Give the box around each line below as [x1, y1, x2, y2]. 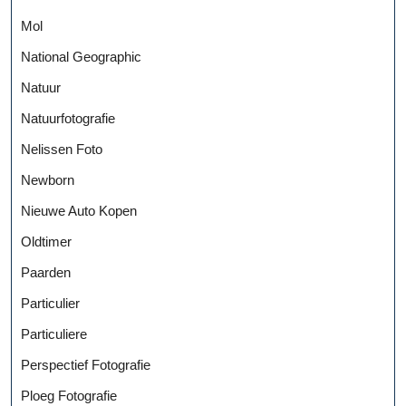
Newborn [21, 171, 74, 188]
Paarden [21, 264, 71, 280]
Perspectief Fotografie [21, 356, 150, 372]
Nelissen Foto [21, 140, 102, 157]
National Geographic [21, 48, 141, 64]
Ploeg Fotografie [21, 387, 117, 403]
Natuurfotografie [21, 110, 115, 126]
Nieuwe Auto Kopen [21, 202, 137, 218]
